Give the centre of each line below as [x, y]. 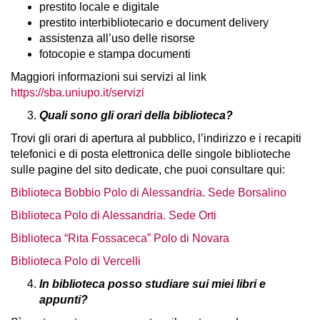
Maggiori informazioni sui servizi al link [109, 77]
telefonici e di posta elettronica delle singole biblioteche [151, 154]
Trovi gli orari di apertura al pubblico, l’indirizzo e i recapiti [156, 138]
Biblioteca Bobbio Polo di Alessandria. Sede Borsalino [149, 192]
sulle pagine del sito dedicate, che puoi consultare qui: [148, 170]
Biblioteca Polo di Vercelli [76, 261]
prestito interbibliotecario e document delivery [154, 22]
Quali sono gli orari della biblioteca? [136, 115]
